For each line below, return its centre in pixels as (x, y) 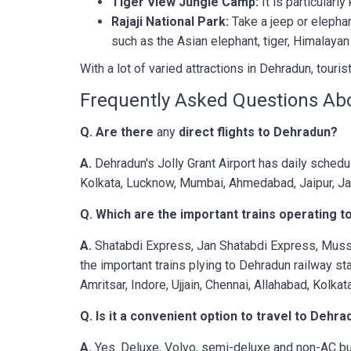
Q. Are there (117, 132)
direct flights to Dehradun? (257, 132)
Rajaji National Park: (170, 22)
